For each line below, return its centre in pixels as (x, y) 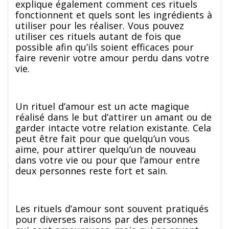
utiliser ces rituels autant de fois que (98, 36)
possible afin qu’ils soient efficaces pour (105, 47)
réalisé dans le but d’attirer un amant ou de (113, 117)
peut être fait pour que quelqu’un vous (102, 138)
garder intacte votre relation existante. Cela (113, 128)
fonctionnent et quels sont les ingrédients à (114, 15)
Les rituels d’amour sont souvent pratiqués (112, 208)
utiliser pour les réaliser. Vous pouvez (100, 25)
